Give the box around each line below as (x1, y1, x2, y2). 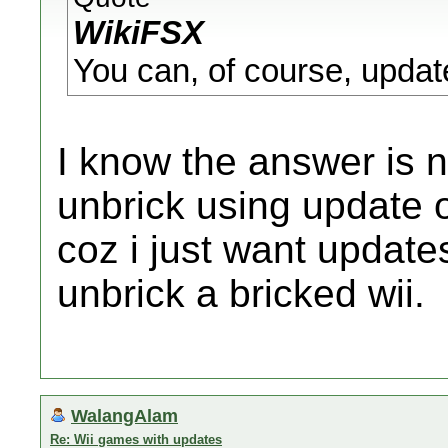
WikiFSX (73, 14, 204, 51)
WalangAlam (71, 405, 178, 426)
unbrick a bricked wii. (57, 272, 425, 315)
